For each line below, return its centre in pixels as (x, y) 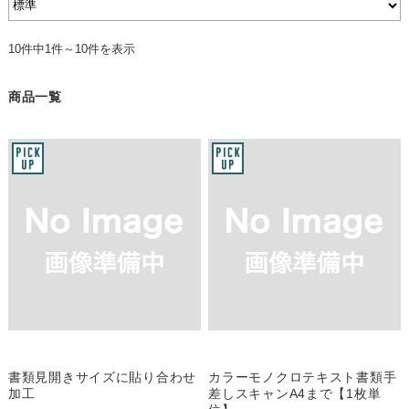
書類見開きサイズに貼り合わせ (102, 378)
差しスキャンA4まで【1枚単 (295, 394)
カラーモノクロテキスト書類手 (303, 378)
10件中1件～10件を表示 (71, 48)
